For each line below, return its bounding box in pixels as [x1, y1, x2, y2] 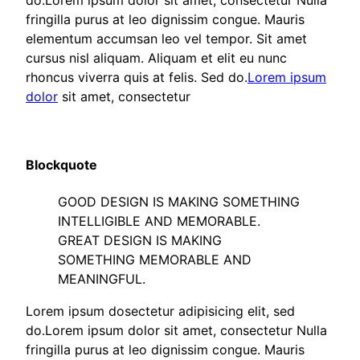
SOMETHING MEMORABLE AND [58, 251, 252, 268]
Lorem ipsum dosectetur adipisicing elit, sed [26, 302, 295, 319]
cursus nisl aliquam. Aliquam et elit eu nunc [26, 50, 287, 67]
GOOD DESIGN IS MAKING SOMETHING [58, 193, 300, 210]
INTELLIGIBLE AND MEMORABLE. [58, 212, 260, 229]
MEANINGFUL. [58, 270, 145, 287]
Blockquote [26, 157, 97, 174]
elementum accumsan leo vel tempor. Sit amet [26, 31, 307, 47]
